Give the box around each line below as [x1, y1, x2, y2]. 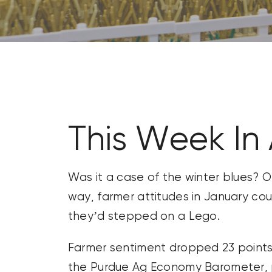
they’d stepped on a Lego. [67, 211, 220, 223]
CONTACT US [15, 13, 74, 25]
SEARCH [14, 47, 52, 59]
